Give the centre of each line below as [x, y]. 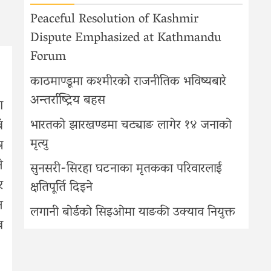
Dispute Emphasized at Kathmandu [126, 39]
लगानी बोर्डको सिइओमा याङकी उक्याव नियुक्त [132, 213]
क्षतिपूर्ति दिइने [61, 188]
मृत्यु [45, 145]
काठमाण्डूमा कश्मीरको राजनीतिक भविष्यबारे [128, 82]
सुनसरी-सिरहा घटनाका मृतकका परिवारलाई [126, 169]
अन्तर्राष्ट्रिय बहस [68, 101]
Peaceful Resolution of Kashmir [114, 20]
